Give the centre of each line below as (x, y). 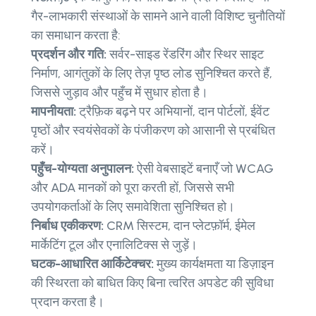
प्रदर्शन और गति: (70, 55)
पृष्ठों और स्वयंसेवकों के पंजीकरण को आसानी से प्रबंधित (153, 131)
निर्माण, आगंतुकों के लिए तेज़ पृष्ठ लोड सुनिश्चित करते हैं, (152, 74)
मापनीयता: (55, 112)
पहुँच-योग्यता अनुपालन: (83, 169)
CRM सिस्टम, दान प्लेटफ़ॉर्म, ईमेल (181, 226)
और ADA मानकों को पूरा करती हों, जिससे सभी (133, 188)
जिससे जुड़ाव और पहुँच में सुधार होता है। (120, 93)
